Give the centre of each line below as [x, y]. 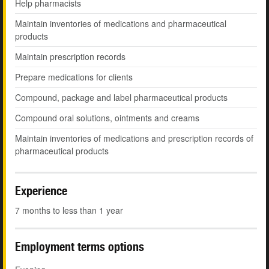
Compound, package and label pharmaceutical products [121, 98]
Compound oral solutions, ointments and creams [107, 118]
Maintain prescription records [70, 57]
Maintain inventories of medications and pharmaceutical [121, 24]
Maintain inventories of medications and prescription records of [134, 138]
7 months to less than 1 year [69, 210]
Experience [41, 191]
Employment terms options [80, 247]
